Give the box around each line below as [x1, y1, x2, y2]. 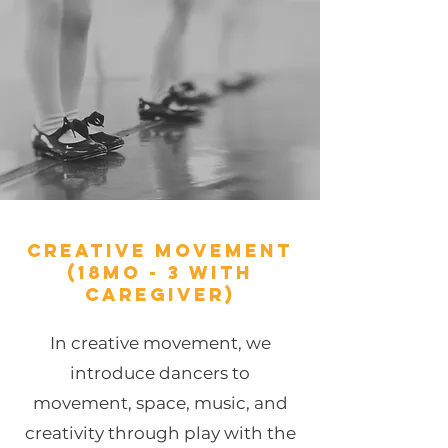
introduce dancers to [70, 363, 250, 383]
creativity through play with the [24, 423, 296, 443]
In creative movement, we [49, 333, 271, 353]
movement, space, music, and [32, 393, 288, 413]
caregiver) [85, 283, 235, 306]
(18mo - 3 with [67, 261, 253, 284]
